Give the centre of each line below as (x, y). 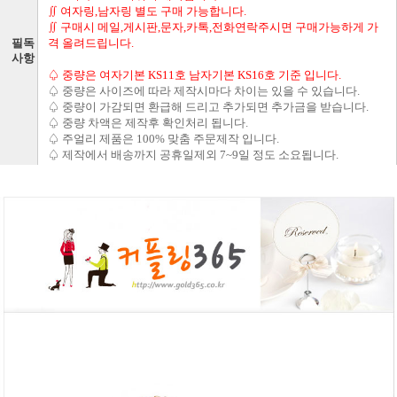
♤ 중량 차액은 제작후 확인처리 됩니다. (148, 123)
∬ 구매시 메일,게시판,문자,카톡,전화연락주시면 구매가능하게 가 (213, 27)
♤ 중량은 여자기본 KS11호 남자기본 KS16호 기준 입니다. (195, 75)
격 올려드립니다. (91, 43)
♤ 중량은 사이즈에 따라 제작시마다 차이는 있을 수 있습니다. (204, 91)
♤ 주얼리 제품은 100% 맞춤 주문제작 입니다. (163, 139)
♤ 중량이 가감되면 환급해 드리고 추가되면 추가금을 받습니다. (208, 107)
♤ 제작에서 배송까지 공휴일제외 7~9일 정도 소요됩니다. (193, 155)
